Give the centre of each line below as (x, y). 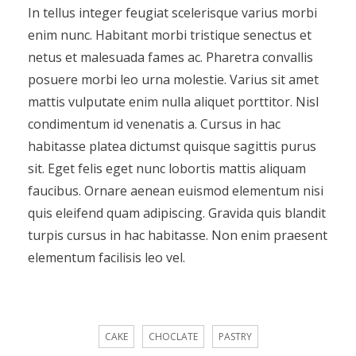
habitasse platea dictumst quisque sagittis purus (172, 147)
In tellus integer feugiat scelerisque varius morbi (172, 13)
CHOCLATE (173, 337)
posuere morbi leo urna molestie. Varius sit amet (173, 80)
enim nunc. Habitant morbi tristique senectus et (169, 35)
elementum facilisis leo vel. (106, 258)
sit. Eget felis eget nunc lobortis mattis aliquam (166, 169)
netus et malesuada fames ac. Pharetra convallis (170, 58)
